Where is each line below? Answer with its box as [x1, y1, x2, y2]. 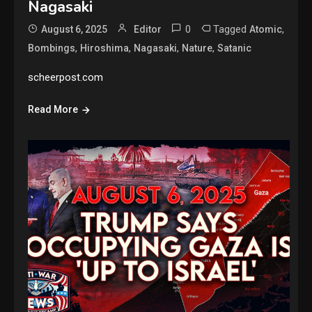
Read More [28, 104, 79, 116]
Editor [134, 24, 162, 36]
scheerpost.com [28, 71, 104, 84]
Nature [182, 42, 213, 54]
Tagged [213, 23, 250, 36]
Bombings [28, 42, 76, 54]
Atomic [249, 24, 283, 36]
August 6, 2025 [41, 24, 108, 36]
